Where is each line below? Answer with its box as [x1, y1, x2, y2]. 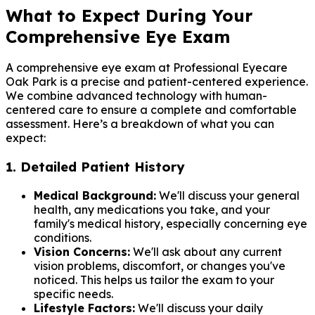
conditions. [34, 230, 91, 245]
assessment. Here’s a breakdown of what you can [6, 117, 274, 131]
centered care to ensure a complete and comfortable [6, 103, 297, 117]
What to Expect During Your [6, 4, 252, 26]
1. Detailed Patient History [6, 158, 185, 176]
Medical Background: [34, 188, 156, 202]
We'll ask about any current [130, 244, 282, 259]
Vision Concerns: [34, 244, 130, 259]
